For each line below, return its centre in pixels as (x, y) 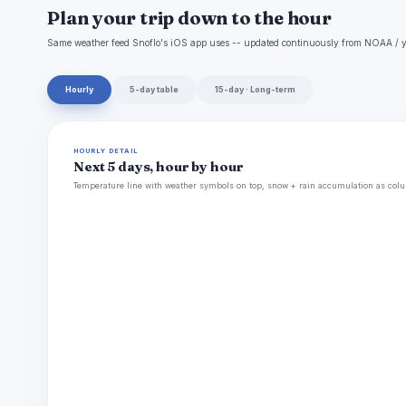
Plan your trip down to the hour (189, 18)
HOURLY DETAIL (106, 151)
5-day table (154, 90)
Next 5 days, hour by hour (159, 167)
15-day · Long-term (255, 90)
